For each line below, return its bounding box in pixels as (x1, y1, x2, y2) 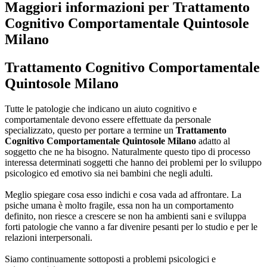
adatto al (196, 135, 230, 146)
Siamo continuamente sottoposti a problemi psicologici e (5, 253, 216, 264)
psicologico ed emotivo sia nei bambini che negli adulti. (5, 167, 213, 178)
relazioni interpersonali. (5, 232, 92, 243)
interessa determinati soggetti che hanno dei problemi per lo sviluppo (5, 157, 262, 167)
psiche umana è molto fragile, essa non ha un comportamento (5, 200, 234, 210)
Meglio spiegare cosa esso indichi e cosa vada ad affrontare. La (5, 189, 241, 200)
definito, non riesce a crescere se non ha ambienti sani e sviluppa (5, 210, 246, 221)
